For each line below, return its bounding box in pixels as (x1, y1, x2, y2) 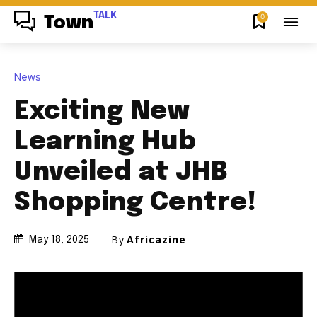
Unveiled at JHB (14, 159, 229, 185)
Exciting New (14, 98, 190, 125)
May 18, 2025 (29, 235, 89, 246)
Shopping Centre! (14, 190, 256, 216)
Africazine (127, 232, 186, 246)
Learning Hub (14, 129, 196, 155)
